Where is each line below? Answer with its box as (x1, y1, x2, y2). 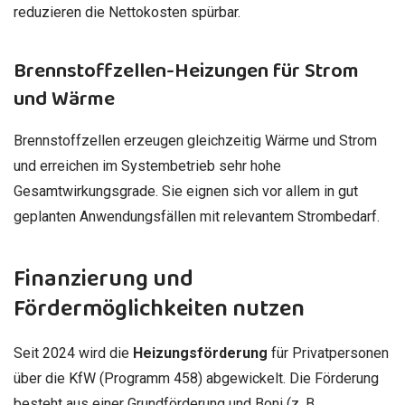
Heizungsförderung (133, 344, 268, 363)
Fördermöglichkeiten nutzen (14, 290, 305, 328)
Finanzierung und (14, 260, 193, 298)
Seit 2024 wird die (14, 344, 133, 363)
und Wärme (14, 81, 115, 116)
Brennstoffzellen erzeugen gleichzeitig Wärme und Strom (14, 131, 377, 149)
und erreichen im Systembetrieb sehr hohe (14, 156, 281, 174)
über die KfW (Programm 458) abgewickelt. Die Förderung (14, 370, 379, 388)
